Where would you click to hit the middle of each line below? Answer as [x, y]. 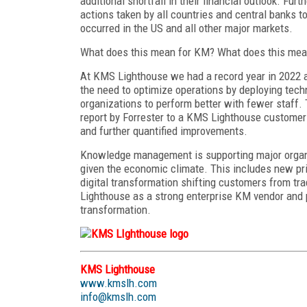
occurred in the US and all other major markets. [186, 28]
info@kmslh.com [118, 296]
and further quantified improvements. [164, 131]
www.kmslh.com [119, 283]
